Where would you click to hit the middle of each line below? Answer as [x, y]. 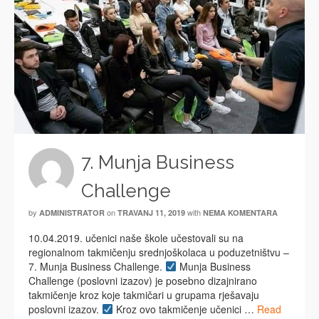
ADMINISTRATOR [72, 213]
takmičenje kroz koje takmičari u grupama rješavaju [144, 295]
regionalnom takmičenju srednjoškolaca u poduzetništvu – [159, 252]
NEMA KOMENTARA [240, 213]
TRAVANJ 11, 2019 [151, 213]
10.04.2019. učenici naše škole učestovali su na [136, 238]
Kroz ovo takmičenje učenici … [185, 309]
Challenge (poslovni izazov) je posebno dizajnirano [143, 281]
